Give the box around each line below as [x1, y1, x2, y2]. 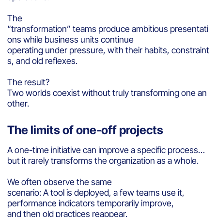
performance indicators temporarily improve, [7, 198, 174, 208]
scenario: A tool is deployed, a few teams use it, [7, 187, 185, 198]
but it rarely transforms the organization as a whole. [7, 155, 201, 166]
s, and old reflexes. [7, 55, 79, 66]
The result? [7, 77, 49, 87]
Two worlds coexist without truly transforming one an [7, 87, 207, 98]
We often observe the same [7, 176, 112, 187]
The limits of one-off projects [7, 123, 166, 137]
